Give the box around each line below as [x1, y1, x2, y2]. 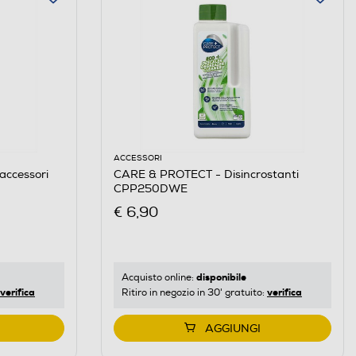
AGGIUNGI [204, 322, 261, 336]
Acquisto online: [121, 272, 196, 284]
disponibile [195, 271, 246, 284]
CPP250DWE [113, 181, 188, 195]
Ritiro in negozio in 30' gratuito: [121, 287, 267, 300]
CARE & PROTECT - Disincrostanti [113, 167, 299, 181]
